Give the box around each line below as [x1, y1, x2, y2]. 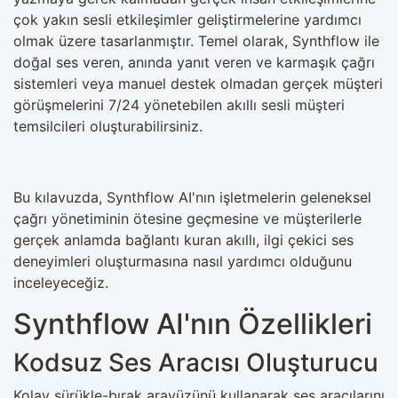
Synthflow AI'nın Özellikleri [13, 306, 372, 341]
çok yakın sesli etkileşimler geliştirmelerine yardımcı [13, 10, 362, 28]
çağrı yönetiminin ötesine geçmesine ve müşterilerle [13, 209, 362, 227]
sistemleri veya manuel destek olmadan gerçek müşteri [13, 74, 383, 92]
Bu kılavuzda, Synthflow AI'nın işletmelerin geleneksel [13, 187, 371, 206]
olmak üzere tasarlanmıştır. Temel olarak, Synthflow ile [13, 31, 379, 50]
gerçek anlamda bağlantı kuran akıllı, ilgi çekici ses [13, 230, 354, 249]
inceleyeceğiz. [13, 273, 108, 291]
